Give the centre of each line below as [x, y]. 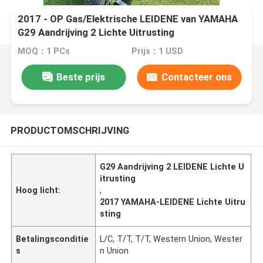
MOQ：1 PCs [44, 51]
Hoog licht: [38, 190]
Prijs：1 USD [157, 51]
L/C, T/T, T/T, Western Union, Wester [171, 239]
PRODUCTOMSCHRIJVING [70, 130]
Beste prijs [80, 77]
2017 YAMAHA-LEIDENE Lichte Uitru [173, 202]
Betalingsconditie [53, 239]
